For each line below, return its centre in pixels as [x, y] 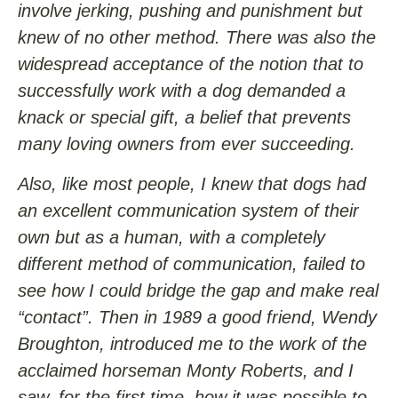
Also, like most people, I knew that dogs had [192, 183]
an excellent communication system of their [188, 210]
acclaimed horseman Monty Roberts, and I [186, 370]
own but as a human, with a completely [171, 237]
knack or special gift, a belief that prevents [184, 118]
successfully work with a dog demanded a [182, 91]
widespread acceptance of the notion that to [191, 64]
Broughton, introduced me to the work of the [192, 343]
